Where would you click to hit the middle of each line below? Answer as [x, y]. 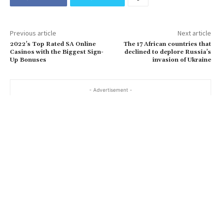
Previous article [33, 33]
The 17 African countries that [167, 44]
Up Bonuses [28, 60]
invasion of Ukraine [182, 60]
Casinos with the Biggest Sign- [57, 52]
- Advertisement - [110, 90]
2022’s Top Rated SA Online [53, 44]
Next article [194, 33]
